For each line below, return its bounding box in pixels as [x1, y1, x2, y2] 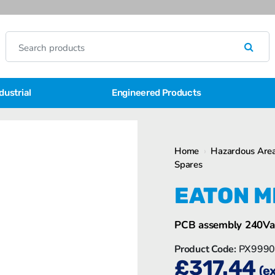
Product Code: [174, 242, 236, 256]
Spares [174, 158, 203, 171]
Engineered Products [112, 87, 201, 98]
